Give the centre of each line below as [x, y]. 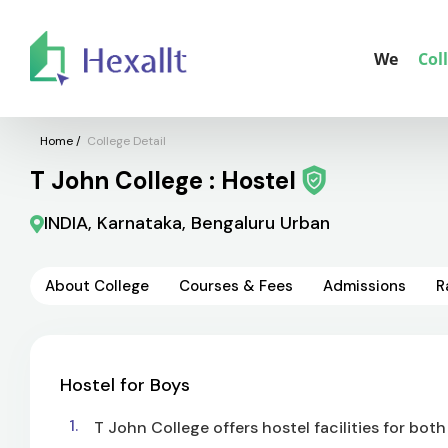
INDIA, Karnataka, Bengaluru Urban [187, 223]
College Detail [126, 141]
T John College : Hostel [166, 180]
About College [97, 286]
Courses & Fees [236, 286]
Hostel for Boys [125, 385]
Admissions [364, 286]
